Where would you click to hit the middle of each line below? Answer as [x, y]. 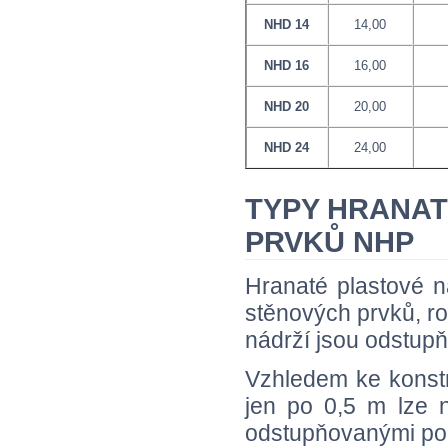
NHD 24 [287, 147]
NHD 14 [287, 24]
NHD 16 [287, 65]
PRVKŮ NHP [329, 241]
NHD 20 [287, 106]
